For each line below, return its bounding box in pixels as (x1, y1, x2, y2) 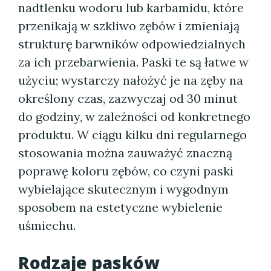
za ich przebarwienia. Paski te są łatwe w (18, 54, 249, 70)
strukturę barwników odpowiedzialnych (18, 36, 246, 51)
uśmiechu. (18, 218, 76, 233)
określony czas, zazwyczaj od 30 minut (18, 91, 238, 106)
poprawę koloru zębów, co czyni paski (18, 163, 233, 178)
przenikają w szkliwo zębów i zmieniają (18, 18, 240, 33)
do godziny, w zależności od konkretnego (18, 109, 250, 124)
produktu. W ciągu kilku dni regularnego (18, 127, 247, 142)
